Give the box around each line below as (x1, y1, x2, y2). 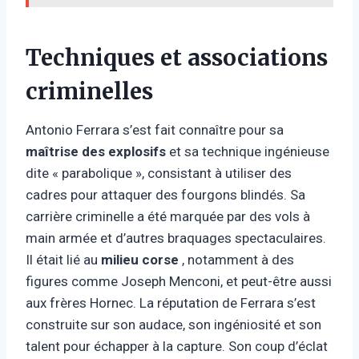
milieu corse (101, 251, 179, 268)
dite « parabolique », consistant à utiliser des (26, 164, 292, 181)
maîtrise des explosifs (26, 143, 166, 159)
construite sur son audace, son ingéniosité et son (26, 316, 321, 333)
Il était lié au (26, 251, 101, 268)
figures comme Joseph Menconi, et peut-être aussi (26, 272, 332, 289)
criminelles (26, 76, 153, 106)
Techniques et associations (26, 42, 328, 72)
